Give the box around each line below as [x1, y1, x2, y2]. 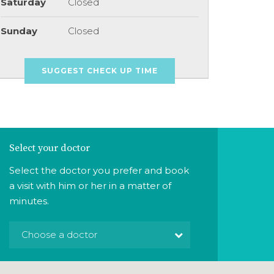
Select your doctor [9, 142, 90, 154]
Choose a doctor [21, 229, 97, 240]
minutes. [9, 195, 49, 207]
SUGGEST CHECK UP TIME [42, 66, 158, 75]
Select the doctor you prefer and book [9, 165, 189, 176]
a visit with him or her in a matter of [9, 180, 171, 191]
